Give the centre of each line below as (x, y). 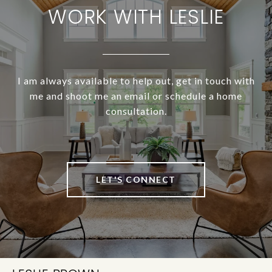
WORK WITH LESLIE (136, 17)
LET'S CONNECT (136, 180)
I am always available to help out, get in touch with (136, 81)
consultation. (136, 111)
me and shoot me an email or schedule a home (136, 96)
